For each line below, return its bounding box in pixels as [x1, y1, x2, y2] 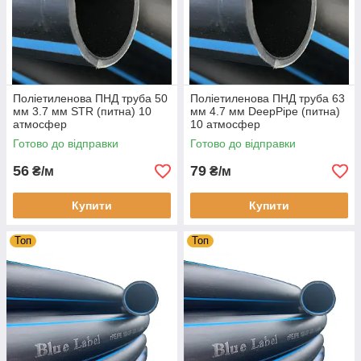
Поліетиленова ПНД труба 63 [190, 92, 345, 105]
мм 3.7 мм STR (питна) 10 [13, 105, 151, 118]
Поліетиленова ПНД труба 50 [13, 92, 168, 105]
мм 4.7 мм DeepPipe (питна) [190, 105, 340, 118]
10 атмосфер [190, 118, 260, 131]
